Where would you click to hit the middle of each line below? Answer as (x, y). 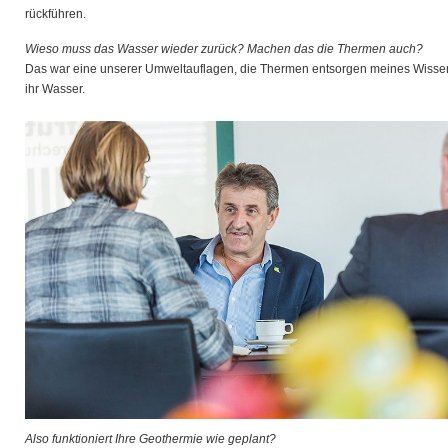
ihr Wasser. (55, 89)
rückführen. (55, 14)
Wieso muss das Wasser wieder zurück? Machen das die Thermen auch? (224, 49)
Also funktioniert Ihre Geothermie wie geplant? (150, 439)
